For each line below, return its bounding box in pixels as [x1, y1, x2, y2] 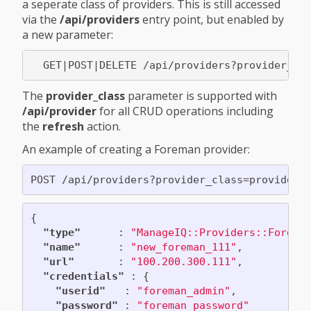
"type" [42, 226, 81, 239]
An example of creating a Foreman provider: [22, 142, 250, 158]
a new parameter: [22, 27, 113, 43]
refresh [42, 119, 84, 135]
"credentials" [42, 269, 124, 283]
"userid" [55, 284, 106, 297]
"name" [42, 240, 81, 253]
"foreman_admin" [136, 284, 230, 297]
